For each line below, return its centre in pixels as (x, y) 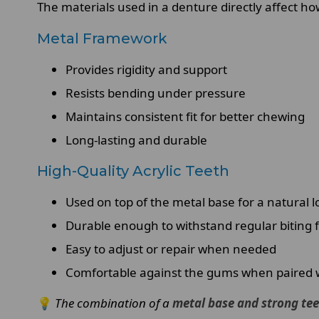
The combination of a (114, 303)
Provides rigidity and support (146, 69)
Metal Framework (102, 38)
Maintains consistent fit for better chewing (185, 116)
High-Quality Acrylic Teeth (133, 171)
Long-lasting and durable (136, 140)
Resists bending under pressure (156, 93)
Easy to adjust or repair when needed (171, 249)
